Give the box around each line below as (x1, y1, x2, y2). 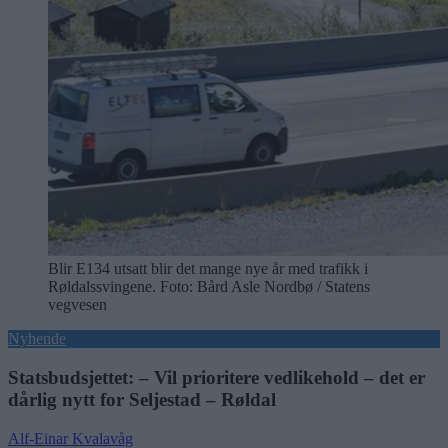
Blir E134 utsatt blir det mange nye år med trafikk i (48, 260, 368, 278)
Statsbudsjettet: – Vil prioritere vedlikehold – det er (8, 367, 425, 389)
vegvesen (48, 296, 107, 314)
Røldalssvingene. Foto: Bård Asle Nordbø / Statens (48, 278, 370, 296)
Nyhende (8, 330, 66, 348)
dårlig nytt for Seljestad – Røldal (8, 389, 276, 411)
